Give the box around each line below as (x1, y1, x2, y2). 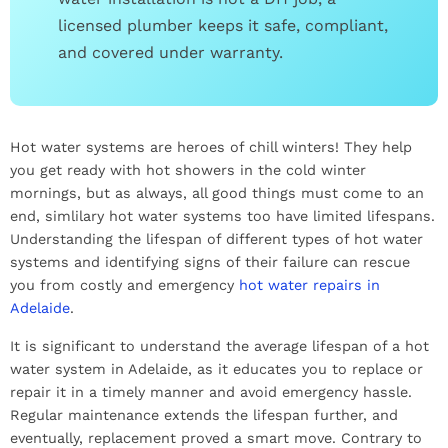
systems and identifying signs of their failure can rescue (10, 254, 410, 271)
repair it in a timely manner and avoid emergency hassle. (10, 383, 412, 400)
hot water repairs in (239, 277, 380, 294)
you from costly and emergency (10, 277, 239, 294)
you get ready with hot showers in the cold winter (10, 162, 366, 179)
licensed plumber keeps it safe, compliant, (58, 16, 388, 36)
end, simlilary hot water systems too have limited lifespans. (10, 208, 435, 225)
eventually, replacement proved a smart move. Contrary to (10, 429, 422, 446)
